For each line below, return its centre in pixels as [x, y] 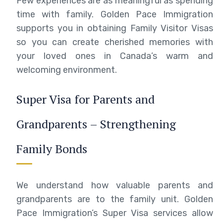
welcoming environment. [67, 70]
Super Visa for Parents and [85, 99]
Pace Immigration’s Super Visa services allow [115, 213]
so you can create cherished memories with [115, 42]
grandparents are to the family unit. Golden [115, 199]
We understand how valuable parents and [115, 185]
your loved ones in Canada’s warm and [115, 56]
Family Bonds [52, 148]
